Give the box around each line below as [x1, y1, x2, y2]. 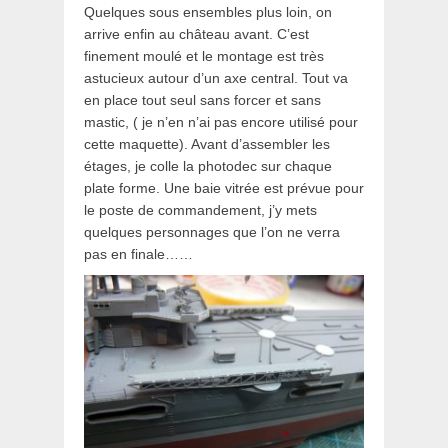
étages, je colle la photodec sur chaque [84, 158, 332, 175]
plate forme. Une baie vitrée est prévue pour [84, 180, 364, 197]
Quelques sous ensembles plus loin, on [84, 4, 332, 21]
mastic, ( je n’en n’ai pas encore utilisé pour [84, 114, 358, 131]
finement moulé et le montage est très [84, 48, 324, 65]
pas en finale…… [84, 246, 193, 263]
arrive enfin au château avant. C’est [84, 26, 309, 43]
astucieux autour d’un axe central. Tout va [84, 70, 348, 87]
